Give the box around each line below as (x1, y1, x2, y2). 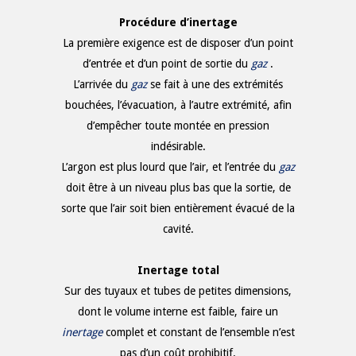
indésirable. (150, 139, 206, 153)
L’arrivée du (73, 77, 131, 91)
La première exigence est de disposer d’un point (63, 36, 293, 49)
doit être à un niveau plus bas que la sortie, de (65, 180, 291, 194)
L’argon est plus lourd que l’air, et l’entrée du (61, 160, 279, 173)
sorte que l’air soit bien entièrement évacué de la (61, 201, 295, 215)
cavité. (162, 222, 194, 235)
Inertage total (137, 263, 219, 277)
